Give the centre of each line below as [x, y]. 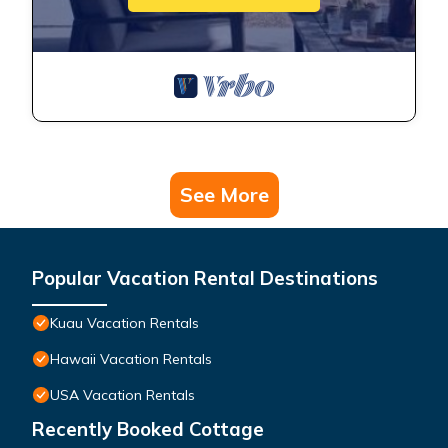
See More [224, 195]
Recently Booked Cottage [148, 429]
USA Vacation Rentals [122, 395]
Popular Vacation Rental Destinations [205, 278]
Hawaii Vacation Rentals [131, 359]
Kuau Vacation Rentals [124, 323]
